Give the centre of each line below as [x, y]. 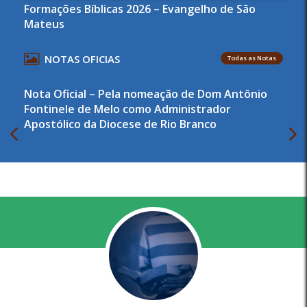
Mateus [44, 24]
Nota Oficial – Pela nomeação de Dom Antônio [146, 94]
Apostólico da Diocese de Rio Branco [120, 124]
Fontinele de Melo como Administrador [127, 109]
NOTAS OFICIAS [82, 59]
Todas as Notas [252, 58]
